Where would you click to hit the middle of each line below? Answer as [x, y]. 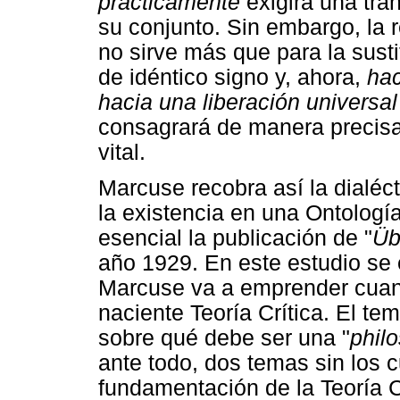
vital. [122, 152]
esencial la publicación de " [235, 238]
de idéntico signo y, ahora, [233, 77]
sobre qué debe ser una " [224, 338]
